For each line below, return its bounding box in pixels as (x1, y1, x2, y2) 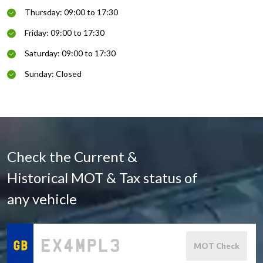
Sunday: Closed (25, 69, 82, 79)
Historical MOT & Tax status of (7, 169, 198, 187)
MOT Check (194, 241, 240, 251)
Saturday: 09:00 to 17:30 (25, 48, 116, 59)
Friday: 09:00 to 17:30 (25, 28, 104, 38)
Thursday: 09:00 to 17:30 (25, 7, 118, 18)
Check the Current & (7, 148, 137, 166)
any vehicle (7, 190, 77, 208)
